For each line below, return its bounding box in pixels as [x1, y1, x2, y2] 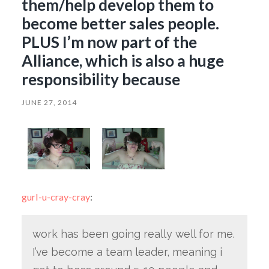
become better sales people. [21, 13, 219, 33]
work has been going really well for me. [32, 228, 235, 241]
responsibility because [21, 69, 180, 89]
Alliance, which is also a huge [21, 50, 224, 70]
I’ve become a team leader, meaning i [32, 246, 222, 259]
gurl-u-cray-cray [21, 191, 90, 203]
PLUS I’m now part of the [21, 32, 197, 52]
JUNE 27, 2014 [21, 97, 77, 107]
